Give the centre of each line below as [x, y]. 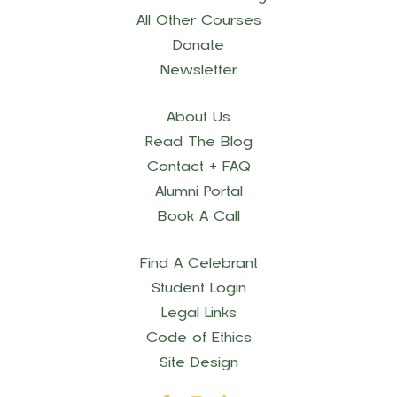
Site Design [198, 363]
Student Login [198, 288]
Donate [198, 46]
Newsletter [198, 70]
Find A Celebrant [198, 264]
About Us [198, 117]
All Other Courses [198, 21]
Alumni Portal [198, 192]
